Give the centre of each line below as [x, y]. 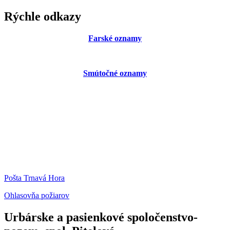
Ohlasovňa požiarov [37, 195]
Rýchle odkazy [43, 16]
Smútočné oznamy [115, 73]
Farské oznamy [115, 38]
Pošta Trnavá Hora [34, 178]
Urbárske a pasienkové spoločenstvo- [101, 217]
